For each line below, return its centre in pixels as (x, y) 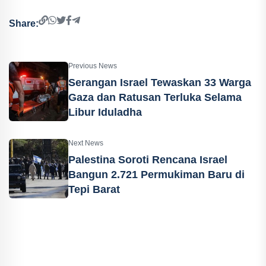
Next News (86, 143)
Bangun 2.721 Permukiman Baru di (156, 175)
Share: (24, 24)
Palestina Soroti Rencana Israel (148, 160)
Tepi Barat (94, 190)
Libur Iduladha (105, 113)
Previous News (93, 66)
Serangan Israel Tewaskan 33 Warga (160, 83)
